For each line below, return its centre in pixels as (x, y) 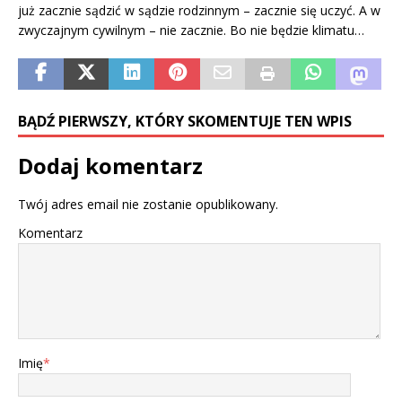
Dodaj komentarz (110, 166)
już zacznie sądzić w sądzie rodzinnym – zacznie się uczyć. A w (199, 10)
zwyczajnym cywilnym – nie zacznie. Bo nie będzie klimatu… (191, 30)
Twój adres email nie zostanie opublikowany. (148, 204)
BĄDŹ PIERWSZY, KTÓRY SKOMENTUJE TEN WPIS (185, 121)
